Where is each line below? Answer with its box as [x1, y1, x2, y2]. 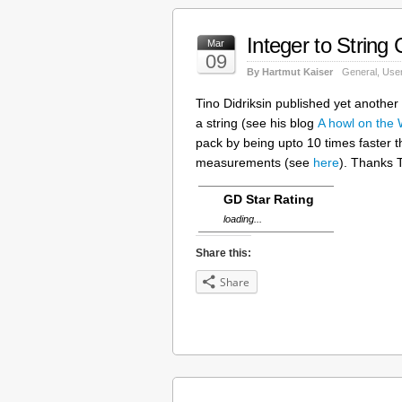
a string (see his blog [196, 115, 318, 130]
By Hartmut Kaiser [247, 66, 333, 77]
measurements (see [196, 154, 313, 170]
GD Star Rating [223, 191, 314, 206]
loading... [223, 213, 262, 224]
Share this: [196, 246, 251, 259]
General [342, 66, 377, 77]
